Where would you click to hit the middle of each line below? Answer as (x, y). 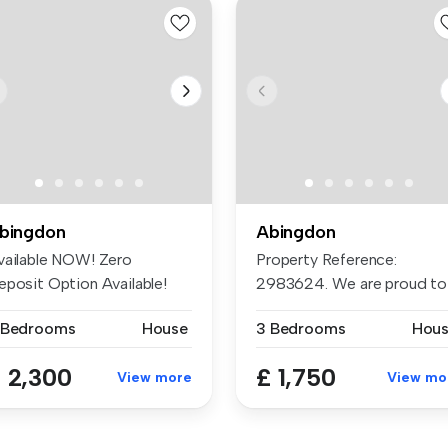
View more (154, 377)
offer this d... (300, 307)
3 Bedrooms (301, 328)
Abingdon (296, 231)
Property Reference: (326, 259)
